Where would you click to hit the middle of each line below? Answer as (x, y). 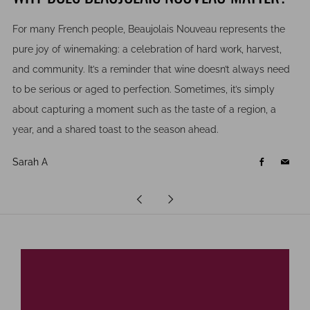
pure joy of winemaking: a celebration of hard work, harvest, (147, 49)
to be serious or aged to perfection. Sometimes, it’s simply (144, 90)
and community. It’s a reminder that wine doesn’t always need (151, 70)
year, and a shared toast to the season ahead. (116, 130)
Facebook (284, 162)
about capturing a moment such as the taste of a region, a (144, 110)
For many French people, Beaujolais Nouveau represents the (149, 29)
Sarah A (30, 162)
